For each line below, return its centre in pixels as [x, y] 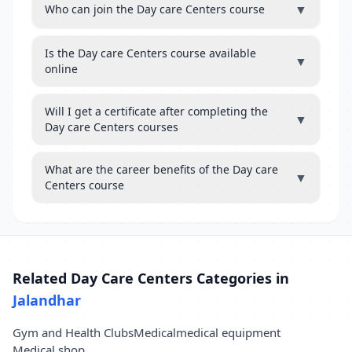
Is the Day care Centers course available [150, 53]
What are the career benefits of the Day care [161, 169]
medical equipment [228, 332]
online [61, 69]
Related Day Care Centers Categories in [151, 278]
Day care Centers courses [112, 127]
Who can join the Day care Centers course [155, 9]
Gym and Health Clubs [73, 332]
